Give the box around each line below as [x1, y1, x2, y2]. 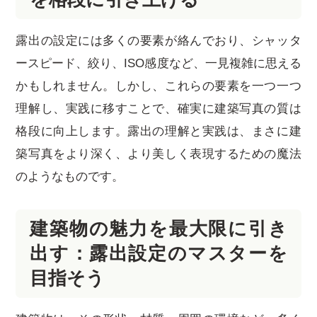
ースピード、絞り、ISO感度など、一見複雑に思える [16, 56, 301, 70]
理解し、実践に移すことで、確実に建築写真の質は [16, 101, 301, 115]
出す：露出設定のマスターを [30, 242, 287, 264]
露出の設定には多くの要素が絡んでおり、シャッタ [16, 33, 301, 47]
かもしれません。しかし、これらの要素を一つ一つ [16, 79, 301, 93]
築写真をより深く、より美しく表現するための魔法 [16, 146, 301, 161]
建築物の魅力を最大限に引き [30, 217, 287, 239]
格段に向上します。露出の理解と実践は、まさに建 [16, 124, 301, 138]
